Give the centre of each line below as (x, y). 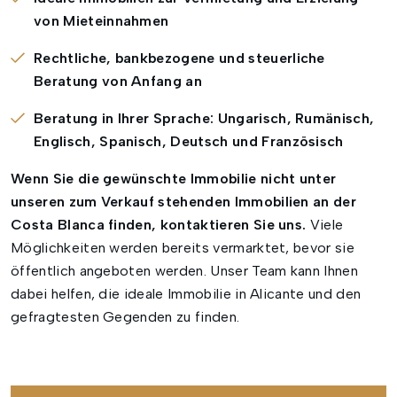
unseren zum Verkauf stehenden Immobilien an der (184, 202)
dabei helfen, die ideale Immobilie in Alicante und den (186, 294)
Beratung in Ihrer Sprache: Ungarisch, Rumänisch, (204, 119)
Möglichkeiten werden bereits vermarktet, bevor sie (183, 248)
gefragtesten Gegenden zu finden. (125, 317)
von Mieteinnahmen (101, 21)
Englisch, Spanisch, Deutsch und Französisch (189, 142)
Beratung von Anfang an (118, 82)
